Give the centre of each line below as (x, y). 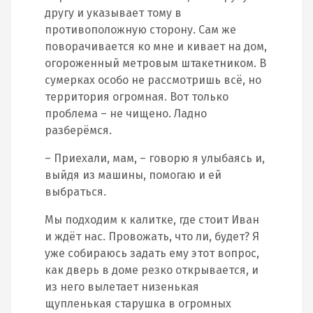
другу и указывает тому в (113, 13)
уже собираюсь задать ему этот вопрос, (152, 253)
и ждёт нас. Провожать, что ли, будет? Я (152, 236)
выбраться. (75, 192)
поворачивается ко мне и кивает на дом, (156, 46)
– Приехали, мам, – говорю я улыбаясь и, (155, 158)
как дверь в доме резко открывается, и (152, 270)
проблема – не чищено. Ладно (126, 114)
